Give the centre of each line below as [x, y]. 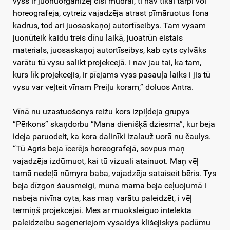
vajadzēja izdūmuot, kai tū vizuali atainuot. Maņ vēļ [106, 161]
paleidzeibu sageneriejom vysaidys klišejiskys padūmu [112, 223]
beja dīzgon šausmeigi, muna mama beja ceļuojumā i [110, 186]
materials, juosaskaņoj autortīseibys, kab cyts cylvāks [110, 50]
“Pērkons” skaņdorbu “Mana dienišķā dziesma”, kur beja [114, 124]
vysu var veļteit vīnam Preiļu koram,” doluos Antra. [103, 87]
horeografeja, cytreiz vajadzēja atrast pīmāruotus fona [111, 13]
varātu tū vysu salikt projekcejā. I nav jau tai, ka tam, [107, 63]
